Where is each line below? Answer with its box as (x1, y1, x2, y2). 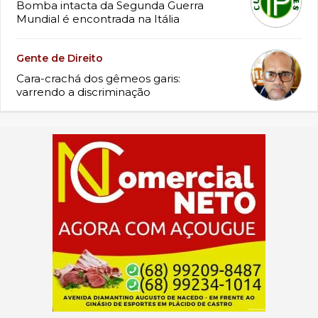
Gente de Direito (16, 52, 103, 65)
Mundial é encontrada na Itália (16, 12, 180, 26)
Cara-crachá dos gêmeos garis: (16, 72, 180, 86)
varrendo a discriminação (16, 85, 150, 99)
